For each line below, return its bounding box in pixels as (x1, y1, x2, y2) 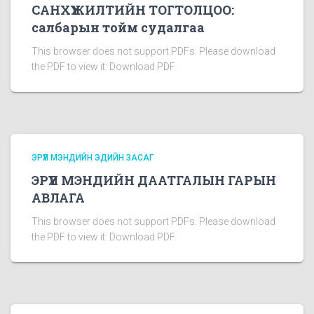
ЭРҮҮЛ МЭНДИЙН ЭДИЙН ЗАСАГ (32, 153, 153, 163)
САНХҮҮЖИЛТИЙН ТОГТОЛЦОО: (32, 1, 234, 18)
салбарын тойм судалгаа (32, 19, 205, 36)
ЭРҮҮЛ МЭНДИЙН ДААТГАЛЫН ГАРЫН (32, 172, 276, 189)
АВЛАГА (32, 189, 85, 206)
